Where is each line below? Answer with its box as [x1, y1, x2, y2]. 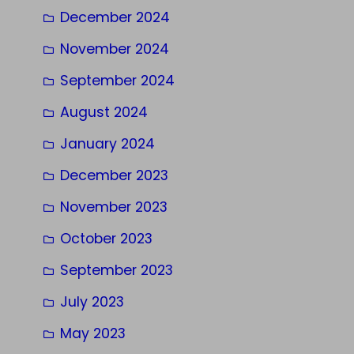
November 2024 [60, 39, 169, 58]
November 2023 [60, 197, 168, 217]
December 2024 [60, 7, 170, 27]
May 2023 [60, 323, 126, 343]
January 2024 [60, 134, 155, 153]
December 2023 [60, 165, 168, 185]
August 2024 [60, 102, 148, 122]
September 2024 [60, 70, 175, 90]
